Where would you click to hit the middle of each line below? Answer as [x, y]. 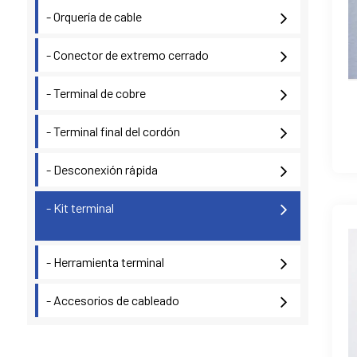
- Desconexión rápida [102, 169]
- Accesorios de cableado [112, 300]
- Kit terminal [80, 208]
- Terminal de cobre [96, 93]
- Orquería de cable [94, 16]
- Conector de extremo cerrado [127, 55]
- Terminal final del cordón [113, 131]
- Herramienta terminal [105, 262]
